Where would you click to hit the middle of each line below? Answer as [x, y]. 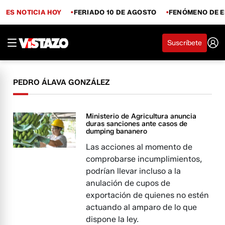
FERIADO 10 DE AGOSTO [115, 12]
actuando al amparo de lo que [142, 207]
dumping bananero [117, 131]
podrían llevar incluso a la [134, 171]
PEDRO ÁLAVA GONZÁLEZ [62, 82]
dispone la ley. [113, 219]
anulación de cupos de [128, 183]
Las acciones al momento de [139, 147]
